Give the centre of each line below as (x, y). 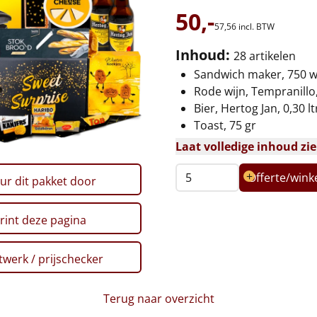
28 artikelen (265, 56)
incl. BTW (257, 27)
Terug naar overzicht (158, 299)
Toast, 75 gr (225, 125)
